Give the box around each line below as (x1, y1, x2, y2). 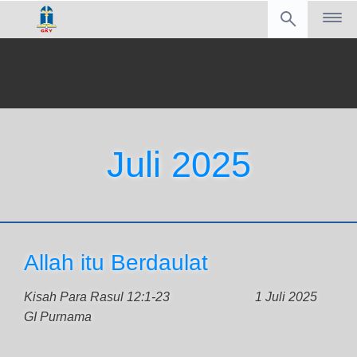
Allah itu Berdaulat (24, 250, 208, 275)
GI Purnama (24, 310, 92, 324)
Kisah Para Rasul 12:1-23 (24, 290, 170, 304)
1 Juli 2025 (255, 290, 317, 304)
